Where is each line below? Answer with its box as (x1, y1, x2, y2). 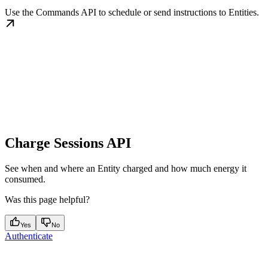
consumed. (5, 173, 45, 184)
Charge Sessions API (5, 135, 131, 151)
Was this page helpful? (5, 194, 90, 205)
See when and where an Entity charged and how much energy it (5, 163, 246, 173)
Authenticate (5, 230, 53, 241)
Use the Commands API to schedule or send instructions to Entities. (5, 7, 259, 18)
